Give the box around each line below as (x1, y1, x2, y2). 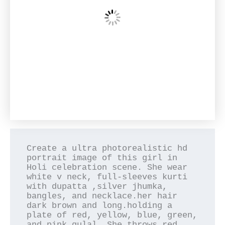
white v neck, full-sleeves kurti (27, 172, 188, 182)
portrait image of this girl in (27, 153, 178, 163)
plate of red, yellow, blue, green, (27, 210, 198, 220)
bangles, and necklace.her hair (27, 191, 178, 201)
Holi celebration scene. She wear (27, 163, 188, 172)
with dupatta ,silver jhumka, (27, 182, 168, 191)
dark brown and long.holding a (27, 201, 173, 210)
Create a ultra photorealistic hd (27, 144, 188, 153)
